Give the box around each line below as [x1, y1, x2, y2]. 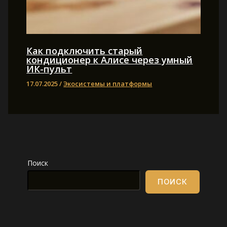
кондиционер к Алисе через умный [26, 53, 193, 66]
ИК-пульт [26, 62, 72, 75]
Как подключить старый [26, 44, 143, 57]
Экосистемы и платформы [63, 79, 153, 88]
